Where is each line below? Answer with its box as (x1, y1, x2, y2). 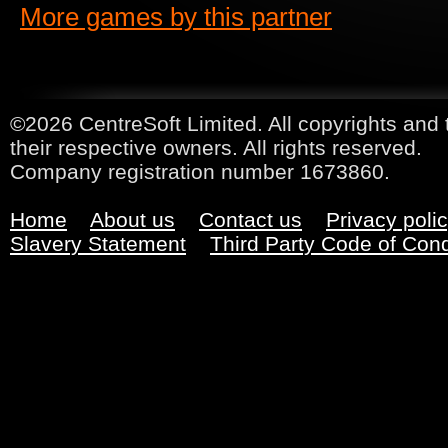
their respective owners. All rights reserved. (10, 136, 422, 159)
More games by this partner (20, 3, 332, 31)
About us (90, 208, 175, 231)
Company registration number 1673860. (10, 160, 390, 183)
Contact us (199, 208, 302, 231)
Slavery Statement (10, 232, 186, 255)
